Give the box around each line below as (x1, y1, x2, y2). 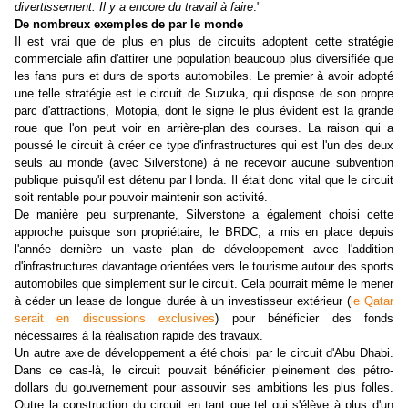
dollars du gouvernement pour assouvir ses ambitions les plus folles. (15, 381, 393, 395)
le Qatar (350, 294, 394, 309)
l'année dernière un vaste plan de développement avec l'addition (15, 242, 393, 257)
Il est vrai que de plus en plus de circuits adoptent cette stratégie (15, 35, 393, 49)
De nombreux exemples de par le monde (15, 17, 243, 32)
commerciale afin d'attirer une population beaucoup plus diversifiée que (15, 52, 393, 66)
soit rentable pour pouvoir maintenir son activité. (15, 190, 268, 205)
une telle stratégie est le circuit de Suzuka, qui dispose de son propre (15, 87, 393, 101)
